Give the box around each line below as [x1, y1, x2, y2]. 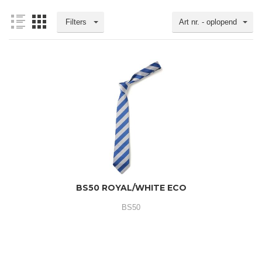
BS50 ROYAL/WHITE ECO [75, 182, 187, 193]
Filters [65, 18, 87, 26]
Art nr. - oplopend [179, 18, 237, 26]
